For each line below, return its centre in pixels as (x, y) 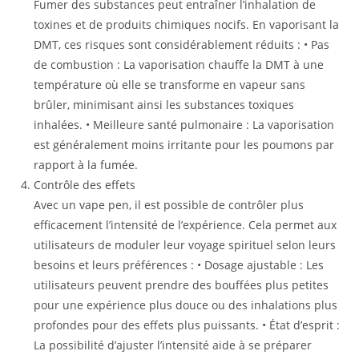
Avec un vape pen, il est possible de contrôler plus (169, 205)
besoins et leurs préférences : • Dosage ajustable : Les (179, 265)
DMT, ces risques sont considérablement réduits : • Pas (182, 44)
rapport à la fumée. (86, 165)
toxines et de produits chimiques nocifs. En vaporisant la (187, 24)
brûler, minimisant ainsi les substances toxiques (164, 105)
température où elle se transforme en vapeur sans (170, 85)
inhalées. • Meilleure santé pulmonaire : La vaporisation (184, 125)
